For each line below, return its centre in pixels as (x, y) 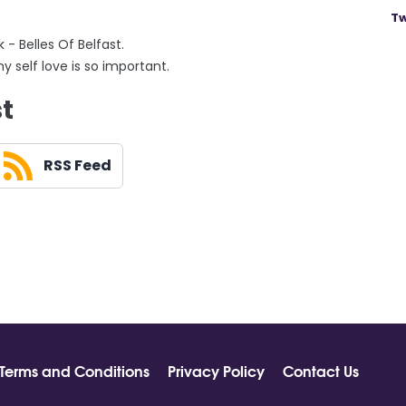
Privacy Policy (216, 371)
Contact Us (321, 371)
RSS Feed (77, 166)
